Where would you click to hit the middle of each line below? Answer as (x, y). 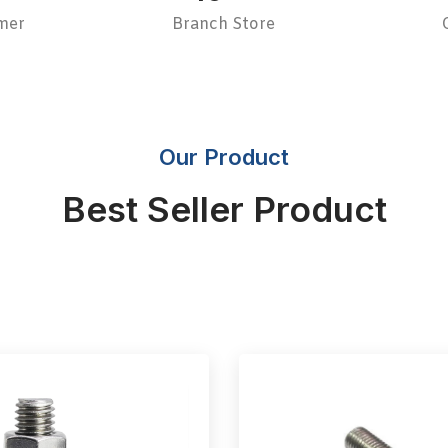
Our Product (224, 157)
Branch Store (224, 25)
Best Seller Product (224, 209)
